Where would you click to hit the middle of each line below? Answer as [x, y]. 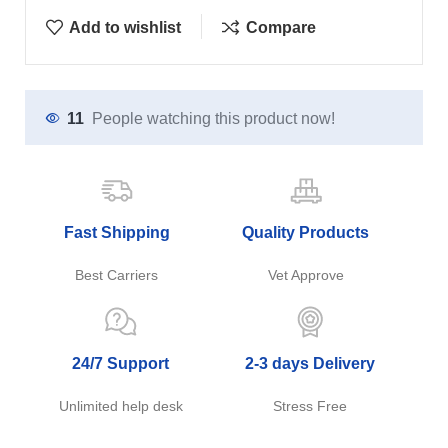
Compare [280, 27]
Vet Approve [305, 275]
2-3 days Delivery [309, 363]
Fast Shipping [116, 232]
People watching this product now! [213, 118]
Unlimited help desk [120, 406]
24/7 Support [120, 363]
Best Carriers [117, 275]
